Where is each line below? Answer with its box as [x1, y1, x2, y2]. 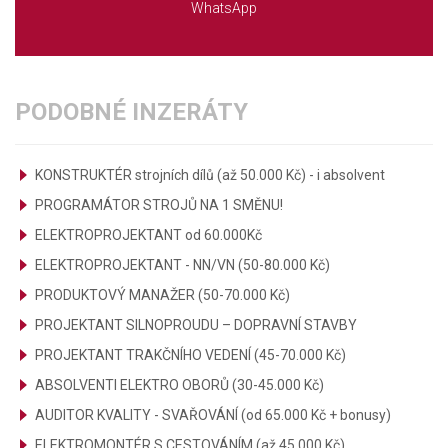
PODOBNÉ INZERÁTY [15, 98, 248, 126]
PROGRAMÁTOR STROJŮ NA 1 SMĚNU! [35, 197, 283, 213]
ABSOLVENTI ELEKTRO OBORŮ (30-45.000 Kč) [35, 377, 324, 393]
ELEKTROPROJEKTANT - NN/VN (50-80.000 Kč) [35, 257, 330, 273]
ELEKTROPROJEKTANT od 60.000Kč [35, 227, 262, 243]
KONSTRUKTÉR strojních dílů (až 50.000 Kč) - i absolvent [35, 167, 385, 183]
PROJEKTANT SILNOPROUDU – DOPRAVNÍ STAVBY [35, 317, 357, 333]
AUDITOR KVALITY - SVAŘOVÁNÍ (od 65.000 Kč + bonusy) [35, 407, 391, 423]
